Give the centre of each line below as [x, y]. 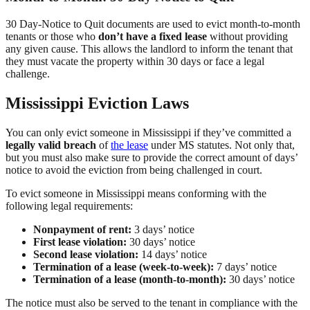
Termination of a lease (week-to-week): [124, 266]
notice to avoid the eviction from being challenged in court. [135, 170]
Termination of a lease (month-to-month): [130, 279]
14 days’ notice [173, 254]
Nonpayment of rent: [82, 229]
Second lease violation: [86, 254]
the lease [129, 145]
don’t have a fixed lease [153, 36]
